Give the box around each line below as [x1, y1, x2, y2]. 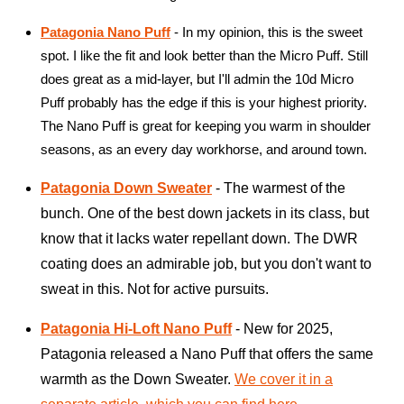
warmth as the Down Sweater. [41, 372, 234, 388]
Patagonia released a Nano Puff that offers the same [41, 346, 373, 363]
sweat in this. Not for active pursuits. [41, 281, 269, 298]
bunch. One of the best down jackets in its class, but [41, 206, 369, 222]
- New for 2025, [235, 321, 333, 337]
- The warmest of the [212, 180, 345, 197]
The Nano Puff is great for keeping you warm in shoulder [41, 118, 371, 134]
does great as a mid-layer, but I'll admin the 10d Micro [41, 71, 353, 87]
